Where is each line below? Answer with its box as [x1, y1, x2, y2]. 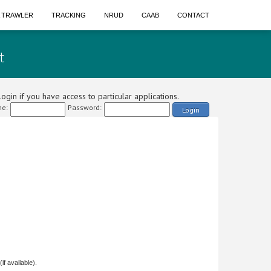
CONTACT [177, 11, 209, 19]
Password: [68, 103, 102, 112]
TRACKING [51, 11, 86, 19]
